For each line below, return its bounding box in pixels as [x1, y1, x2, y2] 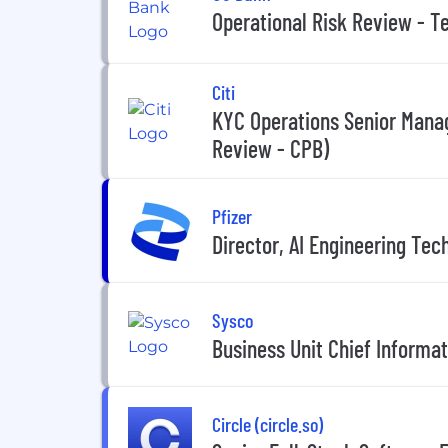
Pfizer [212, 203, 252, 228]
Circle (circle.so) [212, 411, 323, 436]
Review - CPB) [212, 134, 329, 163]
